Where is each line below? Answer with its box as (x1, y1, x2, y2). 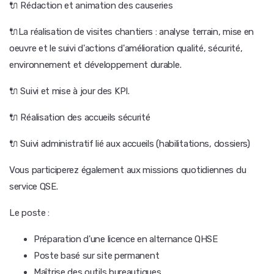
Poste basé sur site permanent (34, 250, 160, 261)
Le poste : (9, 207, 50, 218)
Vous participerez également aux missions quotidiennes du (9, 165, 246, 176)
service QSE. (9, 181, 58, 192)
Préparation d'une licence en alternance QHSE (34, 234, 218, 245)
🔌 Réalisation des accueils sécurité (9, 112, 150, 123)
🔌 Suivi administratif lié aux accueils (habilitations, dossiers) (9, 138, 250, 149)
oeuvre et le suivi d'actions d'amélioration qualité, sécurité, (9, 43, 243, 54)
